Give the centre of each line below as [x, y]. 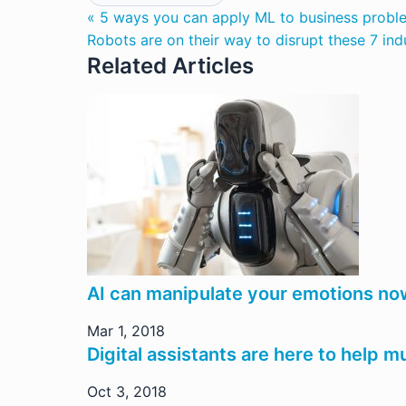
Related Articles [170, 66]
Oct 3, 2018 [127, 391]
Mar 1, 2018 [126, 331]
